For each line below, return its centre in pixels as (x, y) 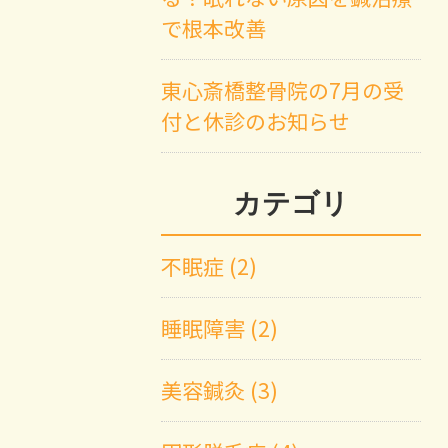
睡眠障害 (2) (220, 328)
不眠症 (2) (209, 266)
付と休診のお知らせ (256, 121)
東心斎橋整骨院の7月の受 (283, 90)
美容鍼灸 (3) (220, 390)
